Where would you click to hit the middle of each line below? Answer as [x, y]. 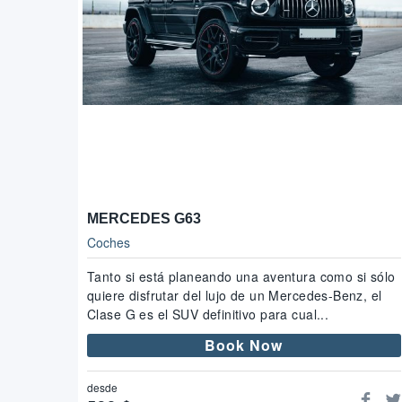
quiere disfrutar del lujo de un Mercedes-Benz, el [235, 295]
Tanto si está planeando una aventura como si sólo [241, 276]
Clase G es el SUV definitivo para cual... [208, 314]
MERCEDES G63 [144, 218]
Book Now [244, 345]
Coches [109, 242]
